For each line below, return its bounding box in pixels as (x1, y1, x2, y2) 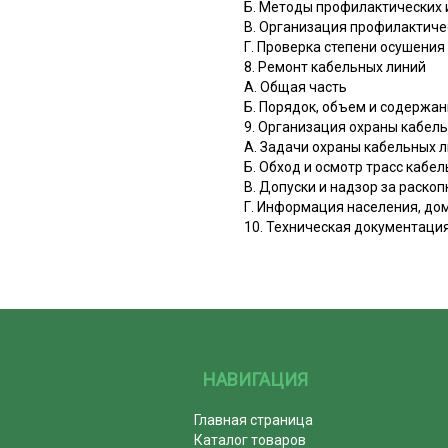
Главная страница (194, 411, 314, 428)
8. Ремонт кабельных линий (244, 58, 426, 75)
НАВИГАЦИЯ (203, 368, 309, 390)
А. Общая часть (244, 78, 347, 95)
